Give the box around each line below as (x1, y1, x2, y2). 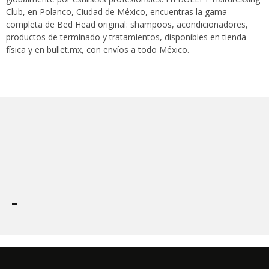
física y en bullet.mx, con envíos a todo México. (6, 44, 189, 56)
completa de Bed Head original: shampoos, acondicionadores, (6, 19, 248, 31)
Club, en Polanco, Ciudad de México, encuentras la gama (6, 6, 227, 18)
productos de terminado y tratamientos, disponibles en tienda (6, 31, 246, 43)
